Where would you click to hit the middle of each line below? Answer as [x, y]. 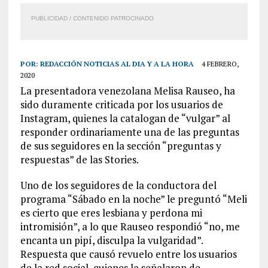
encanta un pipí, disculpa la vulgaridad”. [111, 240]
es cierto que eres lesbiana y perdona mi [111, 213]
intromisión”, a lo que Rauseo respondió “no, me [130, 226]
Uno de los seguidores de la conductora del [118, 185]
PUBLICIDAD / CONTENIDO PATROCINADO [92, 18]
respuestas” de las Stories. [79, 159]
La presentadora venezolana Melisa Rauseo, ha [127, 91]
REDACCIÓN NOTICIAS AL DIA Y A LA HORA [117, 64]
